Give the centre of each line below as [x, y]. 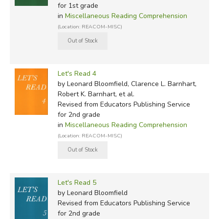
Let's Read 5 [77, 182]
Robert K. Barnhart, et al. [96, 94]
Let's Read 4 [77, 73]
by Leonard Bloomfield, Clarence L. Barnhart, [127, 84]
